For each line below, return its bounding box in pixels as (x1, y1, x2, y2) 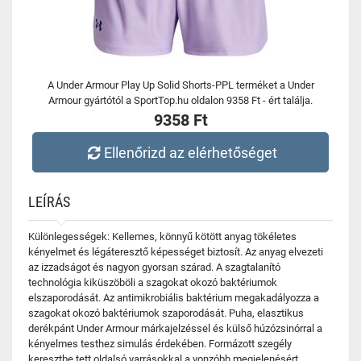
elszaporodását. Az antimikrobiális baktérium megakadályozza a (28, 292, 319, 304)
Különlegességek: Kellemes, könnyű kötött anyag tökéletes (28, 230, 297, 243)
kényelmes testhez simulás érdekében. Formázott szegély (28, 338, 292, 350)
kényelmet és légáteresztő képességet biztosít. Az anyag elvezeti (28, 246, 323, 258)
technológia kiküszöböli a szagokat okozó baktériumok (28, 276, 277, 288)
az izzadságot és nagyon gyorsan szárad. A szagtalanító (28, 261, 280, 273)
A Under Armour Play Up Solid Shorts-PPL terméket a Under (47, 79, 314, 91)
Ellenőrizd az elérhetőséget (104, 143, 278, 161)
